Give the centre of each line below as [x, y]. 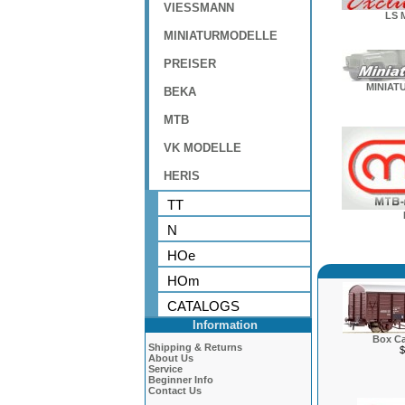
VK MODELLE [202, 148]
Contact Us [175, 391]
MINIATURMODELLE [221, 36]
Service [165, 369]
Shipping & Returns [195, 347]
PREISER [190, 64]
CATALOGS [203, 306]
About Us [171, 358]
